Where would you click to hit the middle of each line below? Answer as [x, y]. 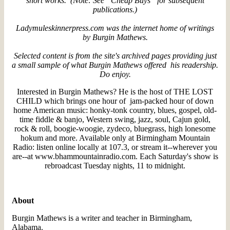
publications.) [115, 9]
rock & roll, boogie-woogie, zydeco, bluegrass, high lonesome [115, 128]
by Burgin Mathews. [115, 37]
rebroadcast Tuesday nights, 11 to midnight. [115, 165]
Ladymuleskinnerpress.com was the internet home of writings [115, 28]
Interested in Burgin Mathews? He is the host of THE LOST [115, 91]
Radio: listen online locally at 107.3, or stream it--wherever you [115, 147]
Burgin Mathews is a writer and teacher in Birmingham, [102, 218]
